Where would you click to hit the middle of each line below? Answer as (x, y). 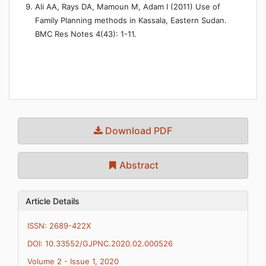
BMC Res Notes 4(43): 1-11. (86, 34)
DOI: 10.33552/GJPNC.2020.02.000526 (100, 243)
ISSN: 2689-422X (59, 226)
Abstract (137, 165)
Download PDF (137, 131)
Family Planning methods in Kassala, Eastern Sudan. (131, 20)
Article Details (53, 201)
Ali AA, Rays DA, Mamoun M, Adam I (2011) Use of (128, 7)
